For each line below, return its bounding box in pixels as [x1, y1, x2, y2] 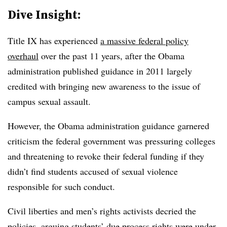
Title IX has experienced [8, 34, 100, 47]
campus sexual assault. [8, 95, 94, 107]
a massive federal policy [100, 34, 188, 47]
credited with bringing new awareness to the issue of [8, 80, 200, 92]
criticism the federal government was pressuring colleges [8, 134, 215, 147]
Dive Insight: [8, 6, 81, 23]
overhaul [8, 49, 39, 62]
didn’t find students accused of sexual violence [8, 165, 178, 177]
